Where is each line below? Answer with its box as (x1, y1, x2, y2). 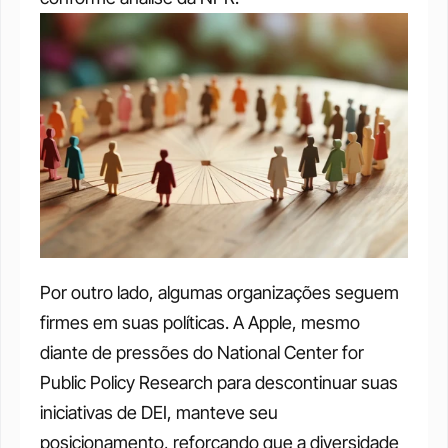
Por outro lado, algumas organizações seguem (40, 282, 399, 304)
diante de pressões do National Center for (40, 342, 364, 364)
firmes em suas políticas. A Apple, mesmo (40, 312, 360, 334)
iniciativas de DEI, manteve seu (40, 402, 278, 424)
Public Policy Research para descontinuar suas (40, 372, 398, 394)
